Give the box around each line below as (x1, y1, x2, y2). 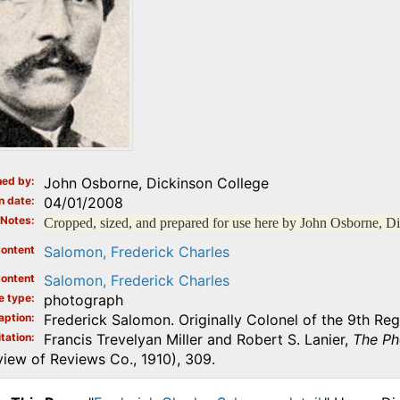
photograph (43, 291, 123, 310)
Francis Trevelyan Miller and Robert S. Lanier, (43, 330, 353, 349)
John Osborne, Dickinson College (43, 174, 269, 193)
